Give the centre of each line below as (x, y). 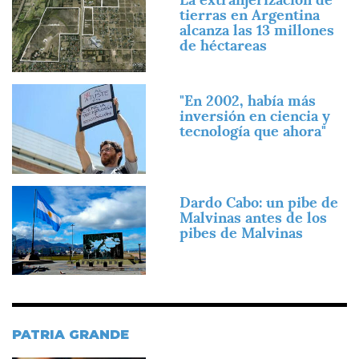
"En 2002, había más (248, 101)
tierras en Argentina (250, 14)
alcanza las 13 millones (257, 30)
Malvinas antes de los (253, 217)
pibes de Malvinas (241, 232)
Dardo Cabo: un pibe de (259, 202)
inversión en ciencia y (255, 116)
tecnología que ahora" (253, 131)
